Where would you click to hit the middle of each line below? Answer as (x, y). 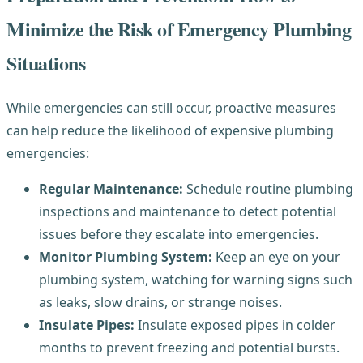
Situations (46, 63)
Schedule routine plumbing (268, 189)
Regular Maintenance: (111, 189)
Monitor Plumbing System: (126, 257)
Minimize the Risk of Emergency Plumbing (179, 29)
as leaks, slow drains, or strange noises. (160, 303)
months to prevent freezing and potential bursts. (189, 348)
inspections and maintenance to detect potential (188, 212)
